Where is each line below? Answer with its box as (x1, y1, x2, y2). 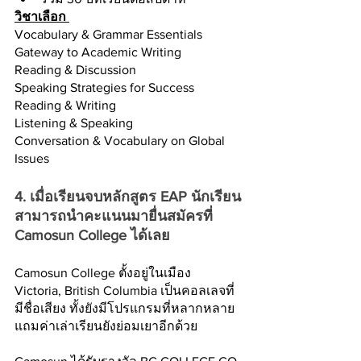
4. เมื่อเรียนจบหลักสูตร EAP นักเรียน (15, 188, 241, 205)
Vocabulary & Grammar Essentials (15, 27, 205, 41)
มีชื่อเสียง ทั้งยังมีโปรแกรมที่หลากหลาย (15, 301, 238, 315)
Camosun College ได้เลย (15, 226, 174, 243)
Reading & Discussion (15, 62, 139, 77)
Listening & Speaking (15, 115, 136, 130)
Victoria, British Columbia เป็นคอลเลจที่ (15, 283, 234, 297)
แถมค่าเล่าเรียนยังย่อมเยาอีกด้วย (15, 318, 197, 333)
